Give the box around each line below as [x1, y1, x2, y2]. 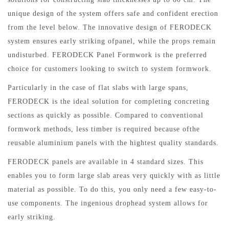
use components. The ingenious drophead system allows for [8, 199, 208, 207]
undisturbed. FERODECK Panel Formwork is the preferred [8, 51, 207, 59]
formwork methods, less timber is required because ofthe [8, 125, 200, 133]
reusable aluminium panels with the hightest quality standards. [8, 139, 219, 147]
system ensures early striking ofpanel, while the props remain [8, 37, 216, 45]
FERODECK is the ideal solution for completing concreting [8, 98, 210, 105]
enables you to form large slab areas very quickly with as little [8, 172, 220, 179]
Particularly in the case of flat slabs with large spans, [8, 84, 189, 91]
